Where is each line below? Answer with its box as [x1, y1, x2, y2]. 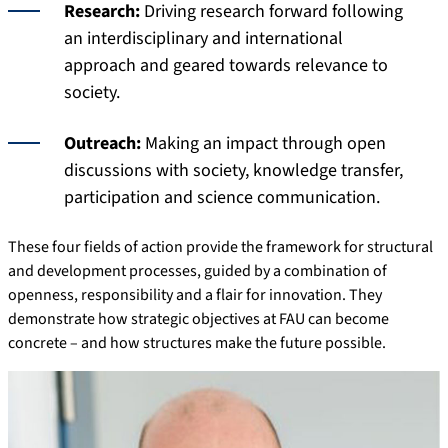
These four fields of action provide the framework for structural [8, 235, 433, 258]
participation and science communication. [64, 184, 380, 210]
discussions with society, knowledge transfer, [64, 157, 403, 183]
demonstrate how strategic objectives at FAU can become [8, 307, 389, 330]
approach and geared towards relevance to [64, 52, 388, 78]
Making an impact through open [141, 130, 386, 156]
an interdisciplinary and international [64, 25, 343, 51]
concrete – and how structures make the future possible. [8, 331, 386, 354]
